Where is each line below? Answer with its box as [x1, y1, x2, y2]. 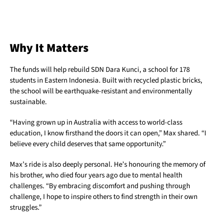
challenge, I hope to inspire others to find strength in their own [10, 192, 197, 202]
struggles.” [10, 202, 42, 213]
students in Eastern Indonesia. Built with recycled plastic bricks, [10, 75, 202, 86]
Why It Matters [10, 40, 88, 57]
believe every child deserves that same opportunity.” [10, 139, 166, 150]
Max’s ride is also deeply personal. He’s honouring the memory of [10, 159, 205, 170]
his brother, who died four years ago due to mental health [10, 170, 182, 181]
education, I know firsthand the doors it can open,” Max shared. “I [10, 128, 206, 139]
